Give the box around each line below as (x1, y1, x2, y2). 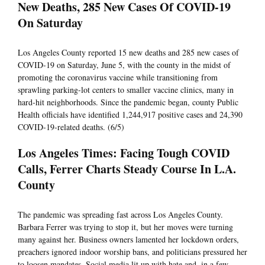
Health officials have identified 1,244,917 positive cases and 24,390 (18, 109, 243, 121)
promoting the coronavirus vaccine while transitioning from (18, 72, 218, 83)
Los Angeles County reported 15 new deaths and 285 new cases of (18, 47, 239, 59)
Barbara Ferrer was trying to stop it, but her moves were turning (18, 221, 233, 233)
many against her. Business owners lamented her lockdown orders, (18, 234, 239, 245)
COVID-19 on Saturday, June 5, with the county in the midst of (18, 59, 231, 71)
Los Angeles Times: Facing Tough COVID (18, 144, 230, 162)
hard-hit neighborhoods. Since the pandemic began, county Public (18, 96, 238, 108)
